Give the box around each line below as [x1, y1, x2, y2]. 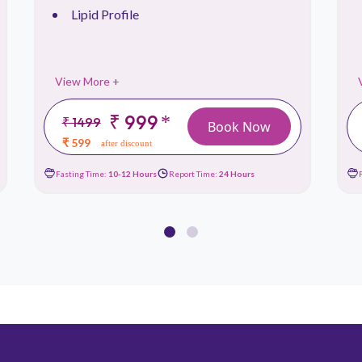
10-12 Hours [107, 168, 157, 179]
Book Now [207, 117, 271, 136]
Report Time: [168, 168, 219, 179]
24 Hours [218, 168, 255, 179]
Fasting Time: [55, 168, 108, 179]
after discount [101, 138, 153, 148]
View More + [54, 74, 120, 88]
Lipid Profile [70, 6, 139, 22]
